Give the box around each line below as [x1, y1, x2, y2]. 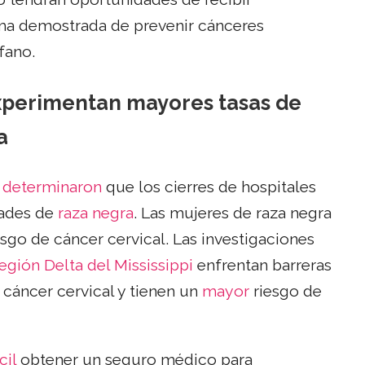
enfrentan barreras [193, 256, 332, 275]
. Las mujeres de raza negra [134, 204, 332, 223]
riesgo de [249, 282, 322, 301]
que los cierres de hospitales [102, 178, 316, 197]
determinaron [2, 178, 102, 197]
